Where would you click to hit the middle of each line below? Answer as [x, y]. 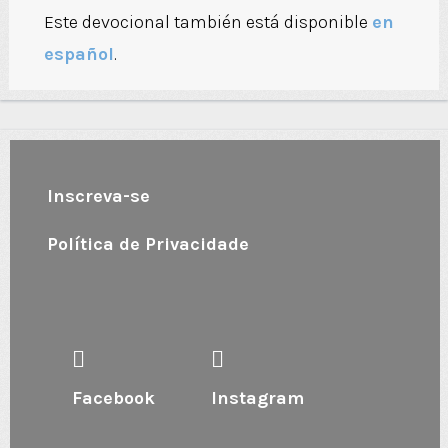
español [78, 54]
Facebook [113, 398]
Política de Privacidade [148, 244]
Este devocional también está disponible [207, 22]
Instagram [258, 398]
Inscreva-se [98, 196]
